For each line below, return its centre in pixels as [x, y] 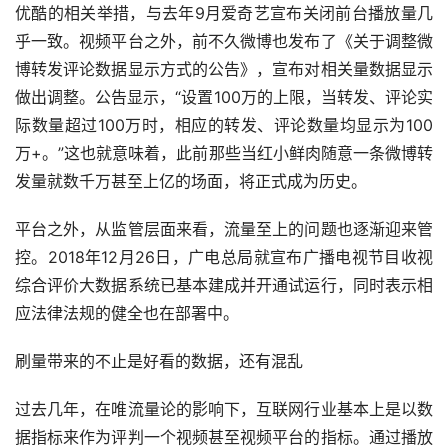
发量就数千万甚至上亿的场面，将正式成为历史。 [191, 181]
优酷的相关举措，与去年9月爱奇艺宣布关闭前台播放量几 [224, 13]
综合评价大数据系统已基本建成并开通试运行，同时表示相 [224, 285]
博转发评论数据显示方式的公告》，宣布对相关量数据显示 [224, 69]
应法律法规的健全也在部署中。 [127, 313]
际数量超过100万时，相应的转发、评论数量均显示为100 [224, 125]
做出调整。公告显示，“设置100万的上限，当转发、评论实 [224, 97]
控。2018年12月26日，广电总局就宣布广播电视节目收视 [224, 257]
